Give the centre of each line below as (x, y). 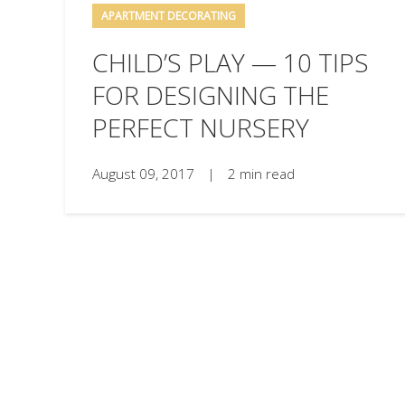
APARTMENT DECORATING (169, 15)
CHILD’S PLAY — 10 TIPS (231, 62)
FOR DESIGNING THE (211, 94)
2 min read (261, 174)
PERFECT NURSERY (201, 127)
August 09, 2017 (145, 174)
